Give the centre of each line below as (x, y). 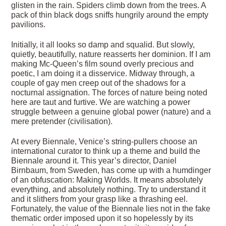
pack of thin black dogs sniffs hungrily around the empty (110, 15)
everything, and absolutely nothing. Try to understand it (109, 190)
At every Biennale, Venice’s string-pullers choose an (104, 142)
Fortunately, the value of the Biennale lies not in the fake (111, 209)
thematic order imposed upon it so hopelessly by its (102, 218)
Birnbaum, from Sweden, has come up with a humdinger (111, 171)
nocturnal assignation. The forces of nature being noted (109, 93)
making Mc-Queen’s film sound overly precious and (103, 64)
